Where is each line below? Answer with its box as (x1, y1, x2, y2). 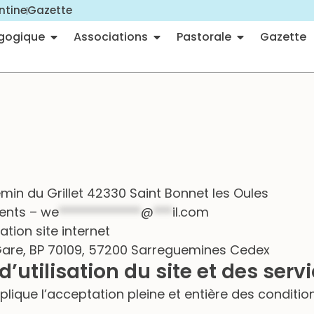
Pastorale (176, 29, 231, 45)
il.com (172, 203, 209, 221)
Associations (73, 29, 148, 45)
